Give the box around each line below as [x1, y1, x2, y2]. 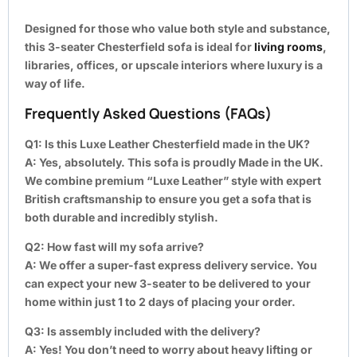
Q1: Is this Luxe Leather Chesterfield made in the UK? [25, 136, 310, 151]
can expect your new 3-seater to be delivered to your [25, 276, 311, 290]
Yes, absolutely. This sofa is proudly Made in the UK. [37, 155, 324, 169]
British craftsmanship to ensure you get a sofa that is [25, 191, 312, 206]
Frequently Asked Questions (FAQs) [25, 103, 272, 123]
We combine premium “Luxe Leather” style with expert [25, 173, 321, 187]
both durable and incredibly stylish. [25, 210, 218, 224]
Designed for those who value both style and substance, [25, 21, 331, 35]
